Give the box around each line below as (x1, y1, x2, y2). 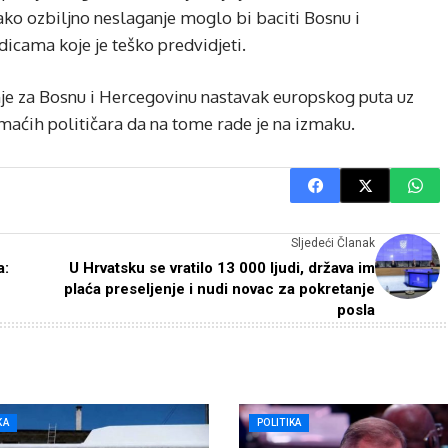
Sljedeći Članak (291, 236, 375, 250)
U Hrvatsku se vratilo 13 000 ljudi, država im (69, 259, 375, 277)
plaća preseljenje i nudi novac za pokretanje (64, 280, 375, 298)
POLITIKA (257, 417, 302, 428)
